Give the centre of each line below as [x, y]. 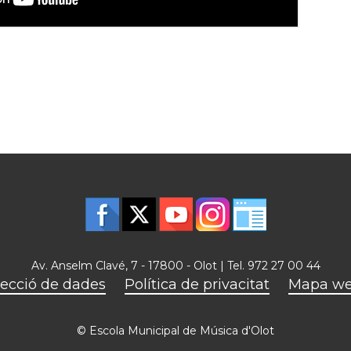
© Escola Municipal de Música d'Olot [175, 331]
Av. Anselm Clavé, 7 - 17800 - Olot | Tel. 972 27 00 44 [175, 266]
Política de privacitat [197, 284]
